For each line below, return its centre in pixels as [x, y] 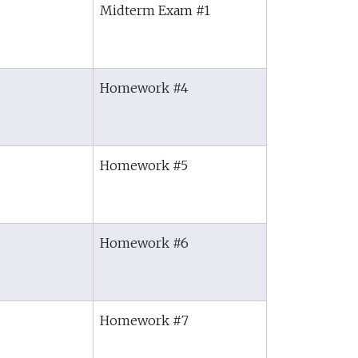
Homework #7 [144, 320]
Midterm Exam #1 [155, 10]
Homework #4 [144, 88]
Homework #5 [144, 165]
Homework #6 [144, 243]
